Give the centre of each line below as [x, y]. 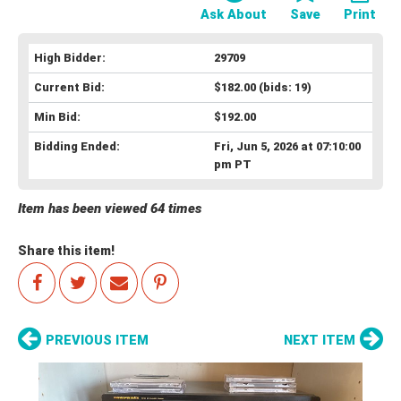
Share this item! [66, 250]
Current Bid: [69, 87]
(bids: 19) [283, 87]
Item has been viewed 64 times [110, 208]
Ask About [234, 14]
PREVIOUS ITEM [97, 340]
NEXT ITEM [320, 340]
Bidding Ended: [77, 146]
